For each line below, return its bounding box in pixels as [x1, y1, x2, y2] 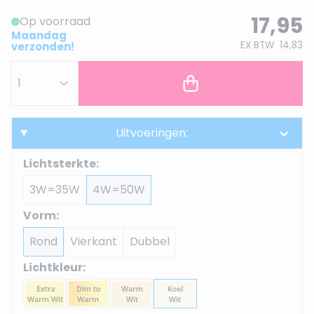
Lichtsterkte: [23, 156, 99, 172]
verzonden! [11, 39, 74, 54]
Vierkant [70, 233, 117, 250]
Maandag [11, 28, 67, 43]
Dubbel [130, 233, 170, 250]
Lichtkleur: [23, 259, 86, 275]
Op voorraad [20, 13, 90, 29]
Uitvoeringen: [115, 125, 188, 141]
